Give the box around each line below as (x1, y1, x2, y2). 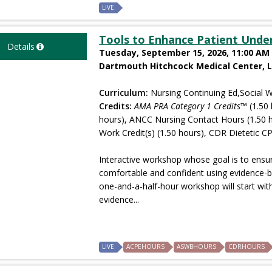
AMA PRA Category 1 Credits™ (134, 100, 248, 112)
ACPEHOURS (126, 242, 165, 251)
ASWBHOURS (177, 242, 217, 251)
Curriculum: (99, 86, 149, 98)
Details (7, 40, 35, 52)
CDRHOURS (228, 242, 265, 251)
